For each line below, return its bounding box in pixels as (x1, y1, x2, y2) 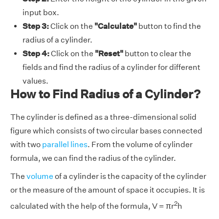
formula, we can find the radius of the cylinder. (10, 153, 177, 163)
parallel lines (42, 139, 88, 149)
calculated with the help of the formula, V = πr (10, 201, 174, 211)
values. (22, 76, 48, 86)
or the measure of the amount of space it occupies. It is (10, 185, 205, 195)
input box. (22, 7, 59, 17)
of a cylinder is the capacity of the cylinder (53, 171, 206, 181)
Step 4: (22, 48, 51, 58)
